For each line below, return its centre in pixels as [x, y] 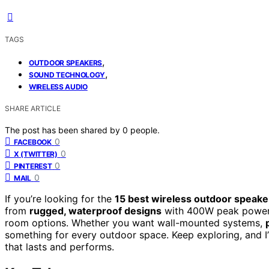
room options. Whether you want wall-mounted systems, [135, 222]
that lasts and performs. [59, 246]
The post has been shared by [64, 130]
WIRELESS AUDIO [58, 86]
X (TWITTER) [36, 154]
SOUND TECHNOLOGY [67, 74]
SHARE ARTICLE [33, 108]
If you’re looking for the [60, 198]
